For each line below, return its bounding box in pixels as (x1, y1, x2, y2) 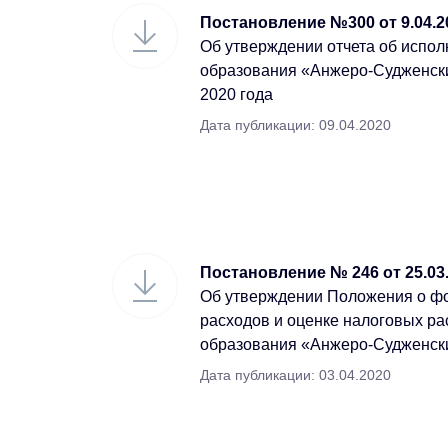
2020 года (200, 86, 273, 103)
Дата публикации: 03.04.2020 (200, 367, 391, 383)
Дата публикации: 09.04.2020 (200, 117, 391, 133)
